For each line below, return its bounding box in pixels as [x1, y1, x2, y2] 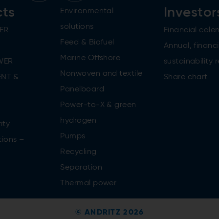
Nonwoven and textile [60, 69, 143, 78]
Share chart [163, 73, 208, 81]
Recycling [60, 148, 97, 156]
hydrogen [60, 116, 97, 125]
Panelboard [60, 85, 104, 93]
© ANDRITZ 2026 [75, 208, 144, 217]
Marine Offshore [60, 54, 121, 62]
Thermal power [60, 179, 117, 187]
